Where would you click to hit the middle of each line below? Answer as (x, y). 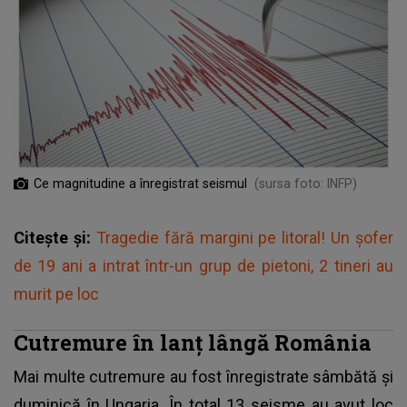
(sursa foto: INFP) (306, 183)
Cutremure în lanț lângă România (193, 342)
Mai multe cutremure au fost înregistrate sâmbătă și (203, 376)
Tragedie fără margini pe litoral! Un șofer (244, 237)
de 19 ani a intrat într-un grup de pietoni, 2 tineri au (203, 265)
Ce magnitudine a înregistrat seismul (140, 183)
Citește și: (55, 237)
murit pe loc (56, 293)
